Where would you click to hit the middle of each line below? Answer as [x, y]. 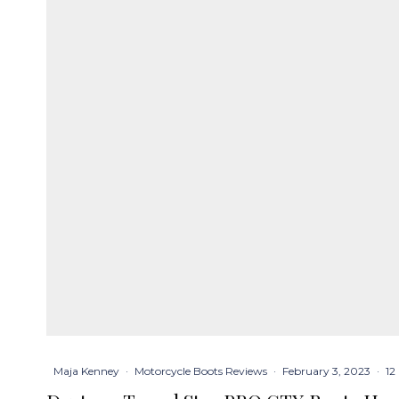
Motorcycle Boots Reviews [201, 370]
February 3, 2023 [326, 370]
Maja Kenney [86, 370]
